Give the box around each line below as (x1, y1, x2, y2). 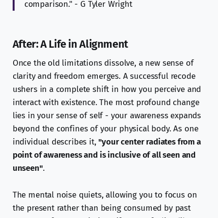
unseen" (12, 163, 43, 174)
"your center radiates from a (98, 137, 201, 147)
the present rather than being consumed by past (12, 203, 191, 214)
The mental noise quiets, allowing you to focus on (12, 190, 197, 200)
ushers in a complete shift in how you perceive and (12, 84, 201, 95)
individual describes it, (12, 137, 99, 147)
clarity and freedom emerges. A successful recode (12, 71, 196, 82)
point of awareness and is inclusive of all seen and (12, 150, 196, 161)
